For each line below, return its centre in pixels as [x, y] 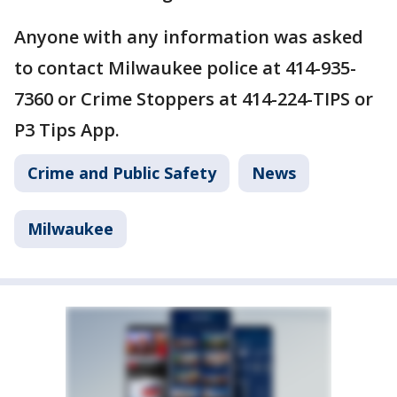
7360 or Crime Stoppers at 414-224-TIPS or [194, 99]
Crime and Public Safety [122, 173]
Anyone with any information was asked [189, 37]
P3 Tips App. [67, 130]
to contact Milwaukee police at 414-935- [185, 68]
